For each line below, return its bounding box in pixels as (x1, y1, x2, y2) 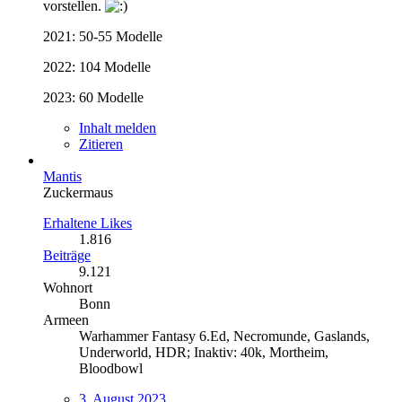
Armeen (43, 311, 89, 328)
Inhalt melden (79, 119, 156, 135)
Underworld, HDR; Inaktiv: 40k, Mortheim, (79, 344, 328, 360)
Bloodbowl (79, 360, 143, 376)
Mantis (43, 168, 82, 184)
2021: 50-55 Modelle (43, 28, 162, 44)
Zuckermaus (43, 184, 113, 200)
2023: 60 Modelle (43, 89, 144, 105)
